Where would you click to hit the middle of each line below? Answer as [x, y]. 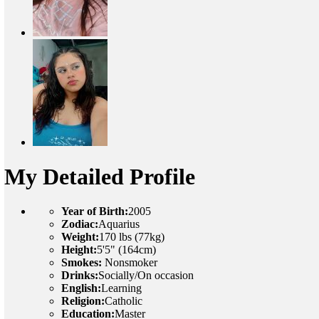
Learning [121, 288]
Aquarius [119, 224]
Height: [79, 250]
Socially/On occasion [146, 276]
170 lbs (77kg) [132, 237]
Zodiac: [80, 224]
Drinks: [80, 276]
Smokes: [82, 263]
